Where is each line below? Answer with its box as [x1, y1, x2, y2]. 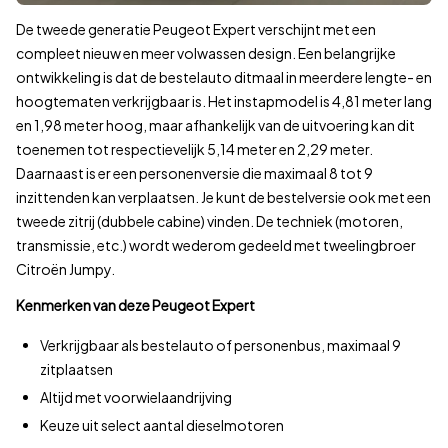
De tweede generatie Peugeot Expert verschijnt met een [16, 20, 376, 39]
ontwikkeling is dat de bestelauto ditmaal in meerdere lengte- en [16, 68, 432, 87]
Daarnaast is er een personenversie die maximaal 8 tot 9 [16, 164, 373, 183]
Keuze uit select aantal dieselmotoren [40, 416, 284, 435]
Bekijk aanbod [32, 24, 126, 43]
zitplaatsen [40, 360, 113, 379]
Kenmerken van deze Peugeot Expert [16, 296, 255, 315]
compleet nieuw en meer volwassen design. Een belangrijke [16, 44, 396, 63]
